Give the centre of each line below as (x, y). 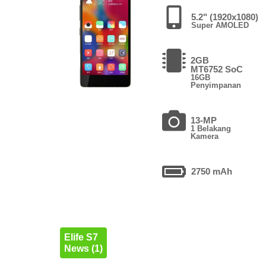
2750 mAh (212, 171)
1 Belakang (211, 128)
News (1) (83, 248)
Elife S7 (81, 237)
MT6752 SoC (216, 69)
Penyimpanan (216, 85)
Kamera (205, 136)
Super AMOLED (220, 25)
